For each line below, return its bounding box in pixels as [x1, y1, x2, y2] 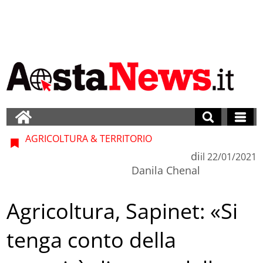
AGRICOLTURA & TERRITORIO [23, 131, 153, 145]
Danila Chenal [131, 163, 200, 177]
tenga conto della [6, 225, 177, 255]
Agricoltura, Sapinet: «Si [6, 197, 238, 226]
